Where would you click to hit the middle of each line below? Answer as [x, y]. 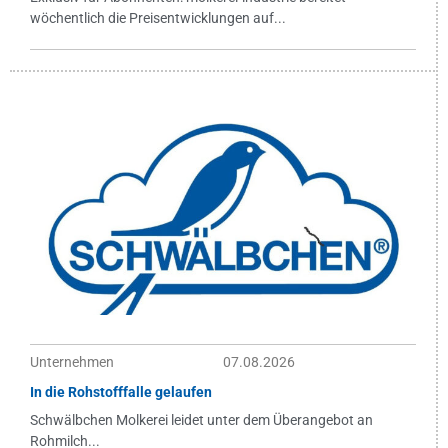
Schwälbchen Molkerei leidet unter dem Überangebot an [201, 419]
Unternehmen [72, 361]
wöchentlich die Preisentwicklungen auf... [158, 17]
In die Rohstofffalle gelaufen [121, 391]
